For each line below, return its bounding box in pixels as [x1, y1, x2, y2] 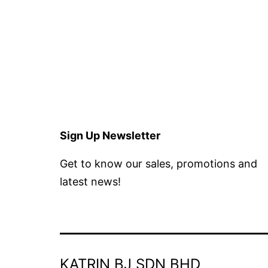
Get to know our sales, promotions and [60, 157, 257, 170]
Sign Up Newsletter [60, 129, 160, 142]
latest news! [60, 175, 121, 188]
